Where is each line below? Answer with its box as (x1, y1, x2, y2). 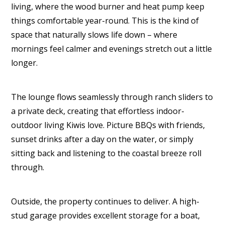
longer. (11, 57, 38, 68)
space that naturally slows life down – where (11, 29, 178, 40)
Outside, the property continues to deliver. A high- (11, 196, 200, 207)
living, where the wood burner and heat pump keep (11, 1, 205, 12)
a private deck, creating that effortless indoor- (11, 105, 185, 117)
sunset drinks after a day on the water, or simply (11, 134, 194, 145)
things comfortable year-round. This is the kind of (11, 15, 199, 26)
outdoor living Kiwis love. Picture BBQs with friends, (11, 120, 205, 131)
